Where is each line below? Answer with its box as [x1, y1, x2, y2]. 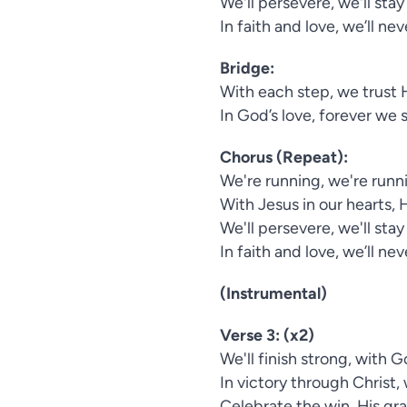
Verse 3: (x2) [220, 325, 314, 345]
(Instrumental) [220, 283, 327, 303]
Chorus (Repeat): [220, 147, 348, 167]
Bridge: [220, 58, 274, 78]
